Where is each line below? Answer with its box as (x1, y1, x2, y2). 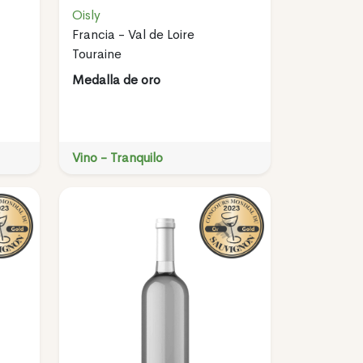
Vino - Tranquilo (71, 148, 163, 166)
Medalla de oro (71, 70, 160, 88)
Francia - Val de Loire (71, 25, 194, 43)
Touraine (71, 45, 122, 62)
